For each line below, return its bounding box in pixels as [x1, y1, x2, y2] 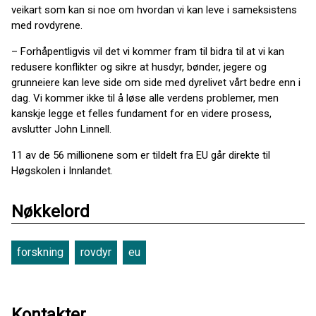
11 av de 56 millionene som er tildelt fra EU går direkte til [11, 148, 270, 162]
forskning [17, 245, 63, 259]
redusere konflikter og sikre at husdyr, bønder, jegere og [11, 60, 267, 73]
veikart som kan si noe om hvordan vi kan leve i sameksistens [11, 3, 297, 16]
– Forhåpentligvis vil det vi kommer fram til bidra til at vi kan [11, 44, 284, 58]
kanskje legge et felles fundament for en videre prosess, [11, 107, 272, 120]
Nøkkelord [11, 201, 90, 221]
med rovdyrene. [11, 18, 83, 32]
